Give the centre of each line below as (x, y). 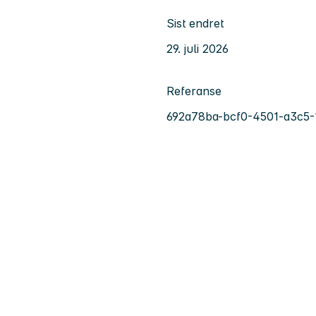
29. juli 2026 (197, 49)
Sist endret (195, 24)
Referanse (194, 91)
